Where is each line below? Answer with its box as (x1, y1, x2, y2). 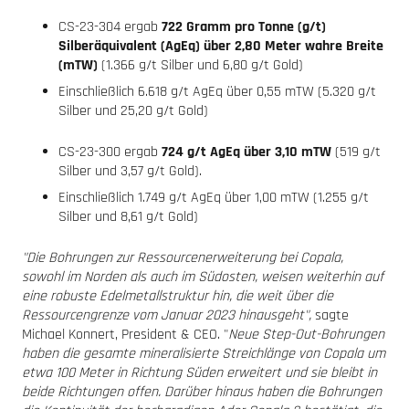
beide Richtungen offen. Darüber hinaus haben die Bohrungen (22, 382, 382, 402)
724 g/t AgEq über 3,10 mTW (162, 142, 335, 162)
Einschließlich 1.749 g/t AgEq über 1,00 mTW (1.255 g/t (58, 187, 369, 207)
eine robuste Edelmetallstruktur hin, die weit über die (22, 286, 333, 306)
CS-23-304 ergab (58, 16, 162, 37)
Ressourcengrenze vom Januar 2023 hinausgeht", (22, 305, 315, 325)
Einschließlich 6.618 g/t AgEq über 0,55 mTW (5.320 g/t (58, 81, 376, 101)
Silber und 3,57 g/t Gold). (58, 161, 202, 181)
